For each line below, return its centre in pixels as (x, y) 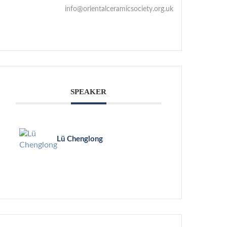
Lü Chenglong (80, 139)
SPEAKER (89, 91)
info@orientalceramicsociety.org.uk (119, 9)
